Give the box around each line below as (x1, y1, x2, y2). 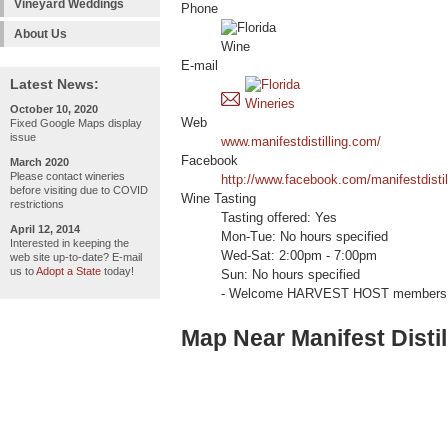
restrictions (10, 198, 64, 210)
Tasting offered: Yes (221, 211, 337, 226)
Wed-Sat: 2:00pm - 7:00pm (221, 249, 377, 264)
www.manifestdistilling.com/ (221, 135, 381, 150)
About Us (14, 27, 67, 41)
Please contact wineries (10, 170, 125, 182)
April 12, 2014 (10, 223, 80, 235)
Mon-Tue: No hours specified (221, 230, 388, 245)
